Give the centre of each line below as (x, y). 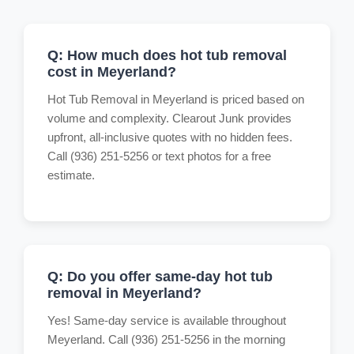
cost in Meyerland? (112, 72)
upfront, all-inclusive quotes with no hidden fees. (170, 137)
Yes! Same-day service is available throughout (167, 320)
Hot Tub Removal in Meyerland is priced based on (176, 99)
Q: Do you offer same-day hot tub (160, 276)
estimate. (71, 175)
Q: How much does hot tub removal (167, 55)
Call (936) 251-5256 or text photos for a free (159, 156)
